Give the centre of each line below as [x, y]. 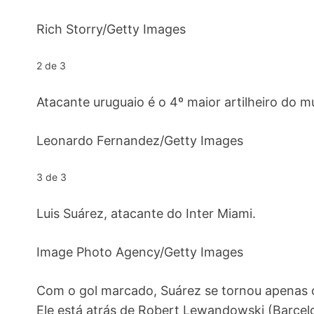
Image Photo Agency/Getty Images [140, 252]
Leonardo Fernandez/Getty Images [140, 141]
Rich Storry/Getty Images [111, 29]
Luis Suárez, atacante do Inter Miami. [146, 213]
